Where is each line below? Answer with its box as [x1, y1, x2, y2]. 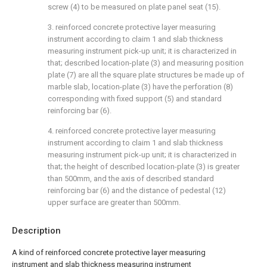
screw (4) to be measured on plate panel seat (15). [48, 2, 221, 11]
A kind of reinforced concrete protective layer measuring [12, 248, 206, 257]
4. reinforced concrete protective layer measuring [48, 126, 216, 135]
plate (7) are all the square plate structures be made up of [48, 70, 244, 79]
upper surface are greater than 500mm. [48, 198, 181, 207]
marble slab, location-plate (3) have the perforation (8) [48, 82, 233, 91]
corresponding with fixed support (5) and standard [48, 94, 222, 103]
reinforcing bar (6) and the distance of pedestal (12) [48, 186, 226, 195]
